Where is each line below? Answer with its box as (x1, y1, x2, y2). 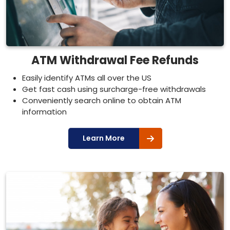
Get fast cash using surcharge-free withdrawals (22, 84, 206, 94)
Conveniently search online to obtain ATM (22, 95, 181, 106)
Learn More (82, 133, 125, 143)
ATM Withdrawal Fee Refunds (31, 52, 199, 68)
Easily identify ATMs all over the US (22, 72, 151, 83)
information (22, 106, 67, 117)
